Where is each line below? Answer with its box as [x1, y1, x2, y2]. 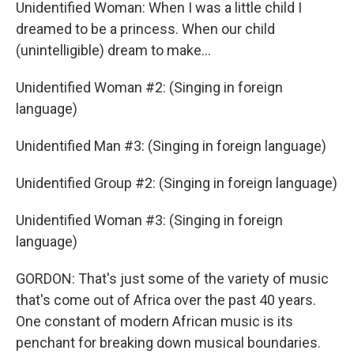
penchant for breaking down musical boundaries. [16, 333, 321, 351]
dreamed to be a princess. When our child [16, 20, 275, 37]
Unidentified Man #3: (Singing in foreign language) [16, 137, 326, 154]
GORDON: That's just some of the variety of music [16, 269, 329, 287]
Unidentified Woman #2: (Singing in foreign [16, 78, 283, 96]
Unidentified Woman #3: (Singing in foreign [16, 211, 283, 228]
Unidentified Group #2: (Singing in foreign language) [16, 174, 337, 191]
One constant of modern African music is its [16, 312, 293, 330]
